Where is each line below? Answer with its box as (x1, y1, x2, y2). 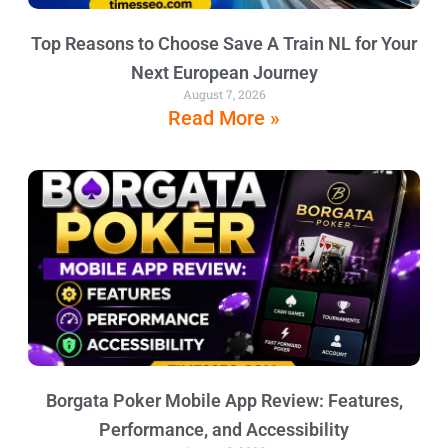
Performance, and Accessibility (99, 418, 349, 440)
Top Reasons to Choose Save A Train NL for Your (31, 32, 417, 54)
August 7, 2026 (182, 85, 266, 102)
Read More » (168, 105, 280, 130)
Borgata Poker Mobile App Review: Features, (45, 389, 403, 411)
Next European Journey (130, 61, 318, 83)
